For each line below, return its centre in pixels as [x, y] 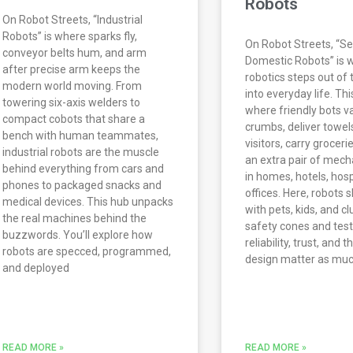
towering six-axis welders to [72, 103]
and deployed [36, 268]
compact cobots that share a [74, 119]
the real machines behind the [75, 219]
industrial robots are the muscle [81, 152]
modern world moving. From [72, 86]
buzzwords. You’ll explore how [78, 235]
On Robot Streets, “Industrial [73, 20]
